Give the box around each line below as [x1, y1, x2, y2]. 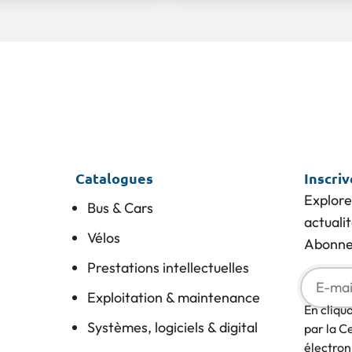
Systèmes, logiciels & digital [86, 318, 258, 337]
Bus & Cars [86, 199, 153, 218]
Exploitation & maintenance [86, 288, 260, 307]
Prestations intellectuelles [86, 258, 249, 277]
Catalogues [75, 169, 153, 188]
